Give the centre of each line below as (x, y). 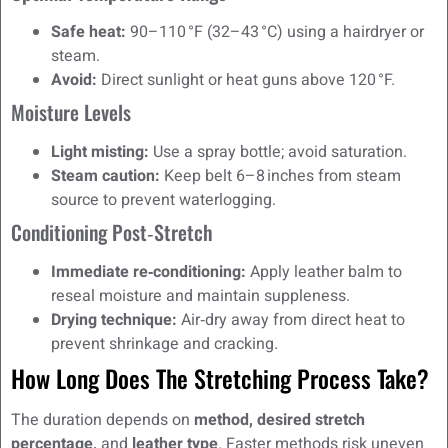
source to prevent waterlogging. (163, 200)
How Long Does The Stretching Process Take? (220, 378)
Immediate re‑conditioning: (148, 272)
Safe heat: (88, 32)
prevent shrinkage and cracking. (164, 344)
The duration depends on (102, 420)
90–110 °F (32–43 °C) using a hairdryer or (275, 32)
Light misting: (100, 152)
